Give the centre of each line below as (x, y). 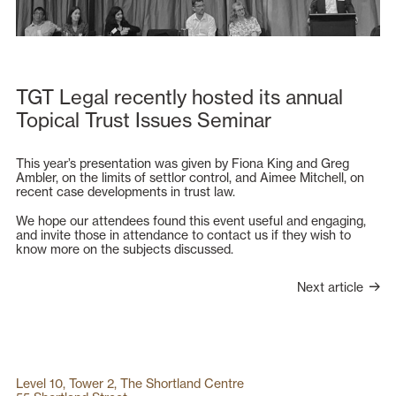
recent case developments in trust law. (125, 191)
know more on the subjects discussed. (124, 248)
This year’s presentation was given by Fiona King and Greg (182, 163)
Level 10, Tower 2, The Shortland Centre (129, 384)
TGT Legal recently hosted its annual (179, 97)
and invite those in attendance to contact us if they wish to (183, 234)
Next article (334, 286)
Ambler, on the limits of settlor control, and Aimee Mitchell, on (190, 177)
